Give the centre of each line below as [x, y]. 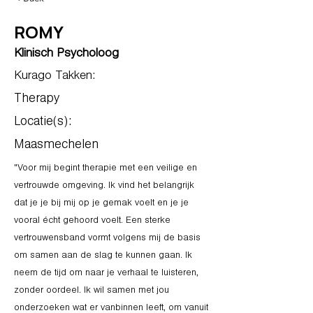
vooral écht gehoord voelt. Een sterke [92, 221]
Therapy [37, 100]
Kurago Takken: [54, 77]
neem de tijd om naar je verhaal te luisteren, [106, 274]
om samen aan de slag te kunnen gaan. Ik [103, 256]
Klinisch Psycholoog [66, 54]
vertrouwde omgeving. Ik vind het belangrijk [104, 187]
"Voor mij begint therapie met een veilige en [105, 169]
